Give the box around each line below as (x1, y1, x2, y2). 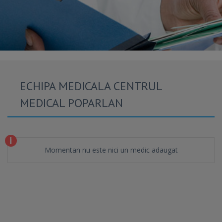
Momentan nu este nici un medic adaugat (44, 145, 178, 155)
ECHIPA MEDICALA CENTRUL (20, 78, 163, 94)
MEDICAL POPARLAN (20, 95, 123, 111)
